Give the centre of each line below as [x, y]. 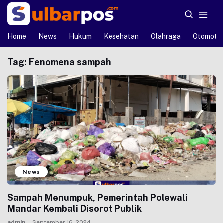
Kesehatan [121, 36]
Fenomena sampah [70, 62]
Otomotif [207, 36]
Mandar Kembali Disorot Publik [75, 208]
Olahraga [166, 36]
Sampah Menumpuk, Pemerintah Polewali [98, 197]
